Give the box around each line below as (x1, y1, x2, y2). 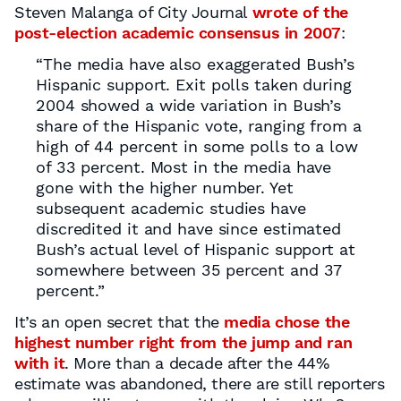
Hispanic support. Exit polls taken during (36, 75, 352, 94)
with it (14, 354, 65, 372)
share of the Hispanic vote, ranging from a (36, 116, 362, 135)
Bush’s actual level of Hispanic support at (36, 240, 355, 259)
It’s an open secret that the (14, 312, 225, 331)
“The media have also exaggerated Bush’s (36, 55, 355, 73)
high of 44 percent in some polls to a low (36, 137, 358, 156)
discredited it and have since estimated (36, 219, 342, 238)
